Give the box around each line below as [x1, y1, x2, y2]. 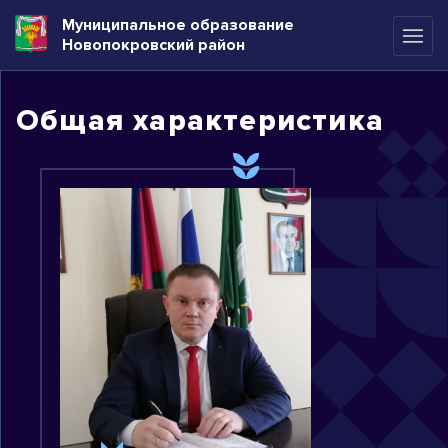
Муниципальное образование [62, 15, 294, 35]
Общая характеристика [16, 102, 384, 139]
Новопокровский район [62, 35, 245, 55]
